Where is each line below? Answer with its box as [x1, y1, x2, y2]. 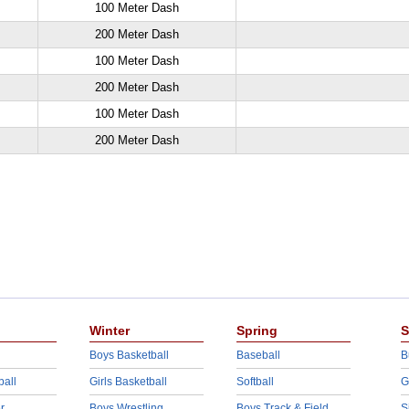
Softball [236, 375, 274, 388]
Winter [89, 323, 130, 338]
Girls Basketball [89, 375, 167, 388]
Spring [236, 323, 278, 338]
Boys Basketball [89, 349, 169, 362]
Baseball [236, 349, 280, 362]
